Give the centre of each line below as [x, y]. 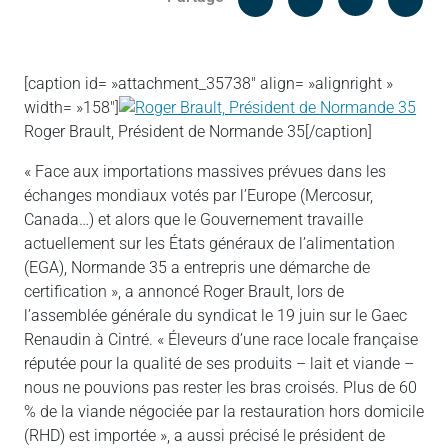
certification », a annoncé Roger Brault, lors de [184, 292]
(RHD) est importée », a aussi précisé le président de [204, 436]
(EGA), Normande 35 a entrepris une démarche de [197, 268]
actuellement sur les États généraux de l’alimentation [209, 244]
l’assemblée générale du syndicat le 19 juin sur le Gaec [215, 316]
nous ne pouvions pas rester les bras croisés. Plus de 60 [220, 388]
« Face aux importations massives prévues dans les [205, 172]
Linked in [404, 27]
